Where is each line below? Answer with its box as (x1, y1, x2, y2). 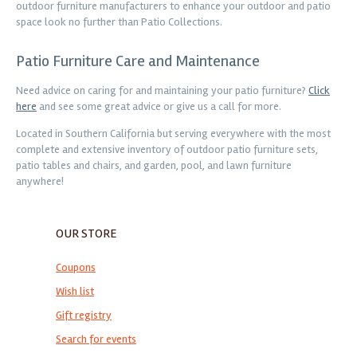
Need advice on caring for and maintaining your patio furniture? (16, 84, 308, 97)
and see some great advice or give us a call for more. (37, 100, 281, 113)
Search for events (56, 332, 136, 346)
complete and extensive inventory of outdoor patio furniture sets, (16, 143, 318, 156)
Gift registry (56, 308, 112, 322)
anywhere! (16, 175, 64, 188)
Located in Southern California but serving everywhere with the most (16, 127, 331, 140)
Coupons (56, 261, 96, 274)
